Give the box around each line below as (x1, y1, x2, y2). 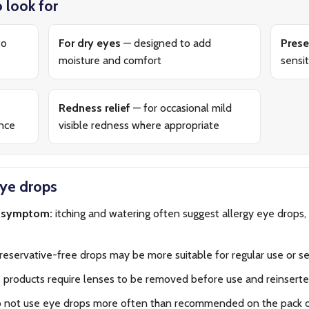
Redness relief (59, 101, 131, 114)
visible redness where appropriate (59, 119, 220, 132)
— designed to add (121, 37, 212, 50)
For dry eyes (59, 37, 121, 50)
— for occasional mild (130, 101, 232, 114)
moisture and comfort (59, 54, 162, 67)
